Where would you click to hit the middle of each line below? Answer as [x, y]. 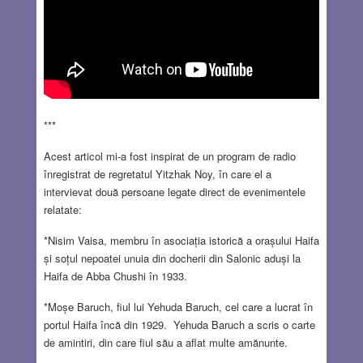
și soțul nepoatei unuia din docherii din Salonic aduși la [172, 258]
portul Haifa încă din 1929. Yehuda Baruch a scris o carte [179, 324]
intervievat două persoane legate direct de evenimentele [174, 191]
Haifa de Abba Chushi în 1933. [117, 275]
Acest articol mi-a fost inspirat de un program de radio [169, 156]
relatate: [62, 209]
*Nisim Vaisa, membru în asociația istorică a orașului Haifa [181, 240]
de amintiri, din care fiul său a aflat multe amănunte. [165, 342]
